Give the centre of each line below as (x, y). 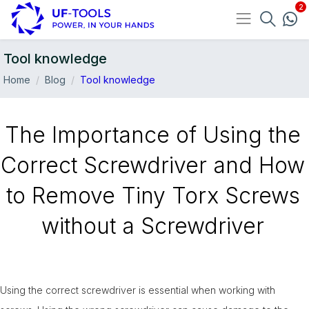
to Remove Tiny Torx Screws (153, 195)
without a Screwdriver (153, 226)
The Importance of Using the (153, 134)
